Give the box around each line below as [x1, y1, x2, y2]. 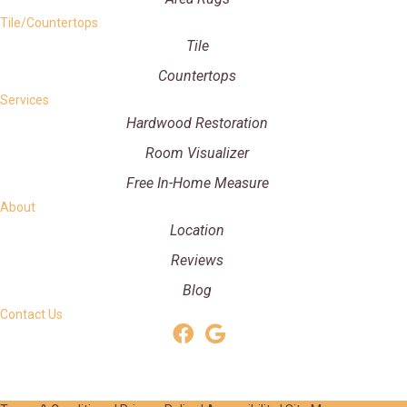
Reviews [171, 251, 223, 269]
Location [170, 221, 224, 239]
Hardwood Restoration [126, 114, 268, 132]
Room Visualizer [145, 144, 249, 162]
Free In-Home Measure [125, 174, 269, 192]
